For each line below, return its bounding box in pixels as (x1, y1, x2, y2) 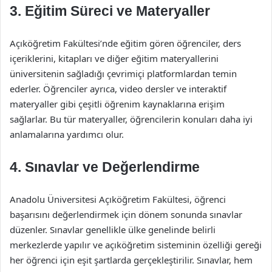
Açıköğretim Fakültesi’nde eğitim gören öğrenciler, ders (10, 37, 241, 49)
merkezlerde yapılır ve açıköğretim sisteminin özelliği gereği (10, 239, 262, 251)
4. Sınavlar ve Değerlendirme (10, 159, 200, 175)
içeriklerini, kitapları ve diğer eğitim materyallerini (10, 52, 219, 64)
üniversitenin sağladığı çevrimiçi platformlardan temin (10, 67, 237, 80)
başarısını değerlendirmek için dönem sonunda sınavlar (10, 208, 242, 220)
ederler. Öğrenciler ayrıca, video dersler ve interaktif (10, 83, 226, 95)
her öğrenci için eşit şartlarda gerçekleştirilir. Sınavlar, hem (10, 254, 253, 266)
